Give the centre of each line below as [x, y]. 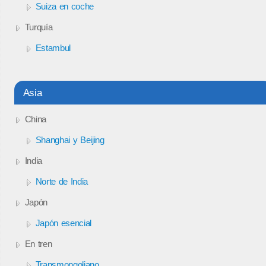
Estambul [53, 47]
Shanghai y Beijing [70, 140]
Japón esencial [64, 223]
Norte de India [62, 181]
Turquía [39, 27]
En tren [38, 243]
